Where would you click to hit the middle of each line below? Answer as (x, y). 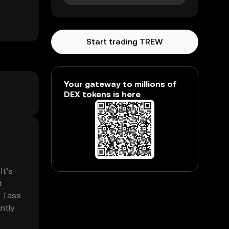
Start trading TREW (125, 42)
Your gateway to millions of (120, 84)
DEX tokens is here (102, 94)
